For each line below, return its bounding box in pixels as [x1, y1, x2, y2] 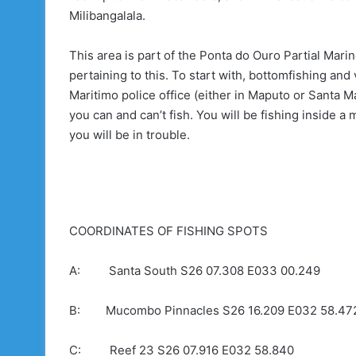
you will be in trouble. [69, 127, 190, 143]
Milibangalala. [69, 8, 145, 24]
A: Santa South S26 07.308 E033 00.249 [69, 262, 320, 278]
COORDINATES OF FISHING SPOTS [69, 222, 268, 238]
